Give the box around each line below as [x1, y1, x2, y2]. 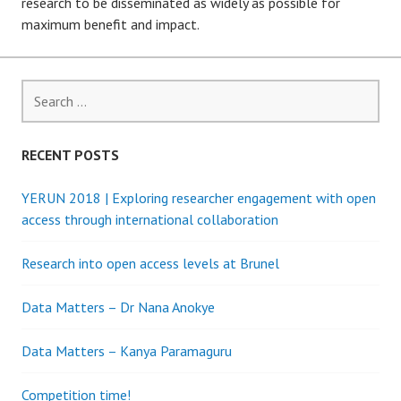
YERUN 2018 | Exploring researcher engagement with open [21, 189, 376, 207]
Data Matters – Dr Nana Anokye [21, 298, 215, 316]
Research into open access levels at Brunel [21, 254, 279, 272]
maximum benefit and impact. [21, 15, 200, 33]
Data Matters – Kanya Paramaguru [21, 342, 232, 360]
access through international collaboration [21, 210, 278, 228]
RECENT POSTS [21, 146, 119, 164]
